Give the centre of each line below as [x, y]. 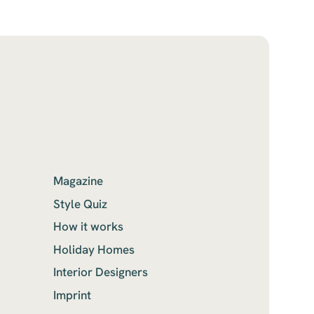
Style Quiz [81, 204]
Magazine [78, 181]
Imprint [73, 295]
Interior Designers [101, 272]
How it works [89, 227]
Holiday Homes [94, 249]
